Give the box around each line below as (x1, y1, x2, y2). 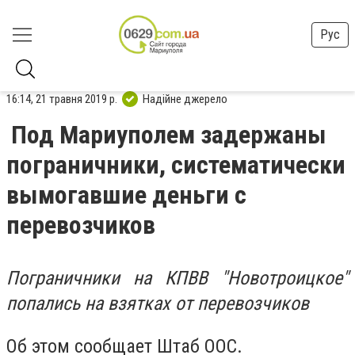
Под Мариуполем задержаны (11, 120, 326, 150)
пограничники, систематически (6, 150, 345, 180)
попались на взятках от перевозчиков (6, 292, 309, 315)
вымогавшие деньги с (6, 180, 246, 210)
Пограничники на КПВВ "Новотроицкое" (6, 267, 349, 289)
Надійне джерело (143, 91, 227, 106)
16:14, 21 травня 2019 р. (6, 91, 117, 106)
